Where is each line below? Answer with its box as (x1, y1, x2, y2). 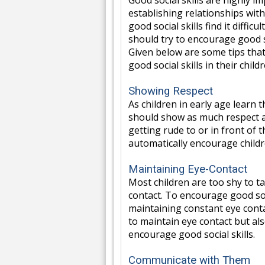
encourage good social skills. (128, 228, 256, 241)
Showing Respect (128, 85, 214, 98)
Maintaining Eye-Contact (128, 163, 248, 176)
